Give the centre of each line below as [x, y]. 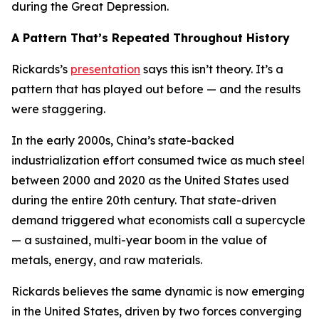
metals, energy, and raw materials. [107, 260]
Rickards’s [41, 69]
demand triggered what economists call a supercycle [158, 220]
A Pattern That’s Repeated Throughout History [151, 38]
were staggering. [58, 109]
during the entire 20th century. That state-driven [144, 200]
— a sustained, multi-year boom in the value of [139, 240]
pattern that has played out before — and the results [156, 89]
